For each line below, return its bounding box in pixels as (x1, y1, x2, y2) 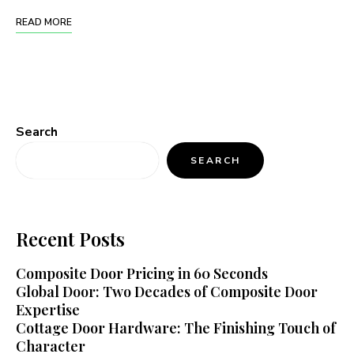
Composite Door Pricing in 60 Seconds (16, 264, 268, 283)
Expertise (16, 300, 80, 319)
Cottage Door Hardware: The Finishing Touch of (16, 318, 336, 337)
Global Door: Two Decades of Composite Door (16, 282, 318, 301)
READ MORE (16, 16, 72, 28)
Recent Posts (16, 226, 125, 251)
